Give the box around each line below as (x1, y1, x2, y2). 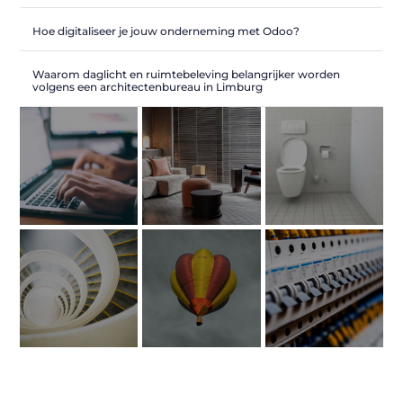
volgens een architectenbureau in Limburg (32, 79, 264, 94)
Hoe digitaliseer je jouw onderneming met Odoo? (32, 23, 300, 38)
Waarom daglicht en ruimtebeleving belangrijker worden (32, 67, 341, 81)
